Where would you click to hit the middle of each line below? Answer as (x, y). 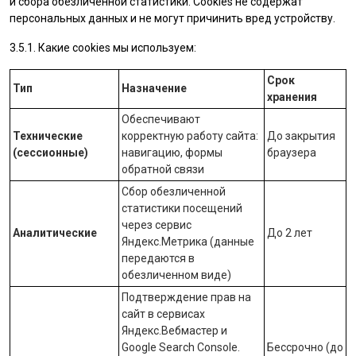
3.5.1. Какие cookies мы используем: (103, 48)
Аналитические (55, 233)
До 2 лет (290, 233)
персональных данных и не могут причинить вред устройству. (172, 18)
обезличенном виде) (176, 275)
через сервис (157, 225)
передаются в (158, 258)
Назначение (154, 88)
